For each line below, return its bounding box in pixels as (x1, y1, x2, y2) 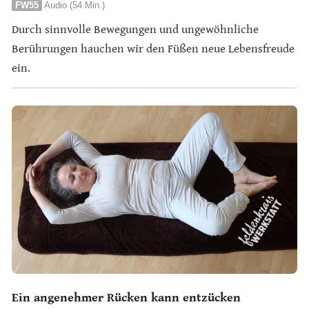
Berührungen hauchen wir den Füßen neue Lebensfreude (12, 42, 295, 57)
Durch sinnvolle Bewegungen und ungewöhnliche (12, 23, 259, 37)
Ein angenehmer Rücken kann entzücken (12, 290, 241, 306)
